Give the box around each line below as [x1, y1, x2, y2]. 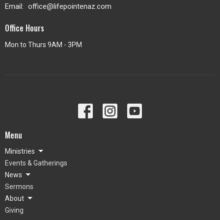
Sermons [5, 183, 33, 191]
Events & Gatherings [5, 159, 67, 167]
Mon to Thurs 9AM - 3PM [5, 40, 82, 49]
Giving [5, 206, 24, 215]
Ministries [5, 147, 35, 156]
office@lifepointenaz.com [28, 2, 111, 11]
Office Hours [5, 22, 44, 34]
